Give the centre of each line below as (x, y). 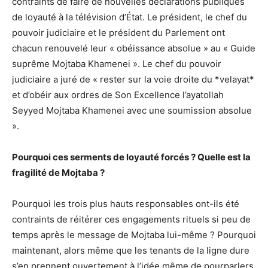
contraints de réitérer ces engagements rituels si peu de (131, 219)
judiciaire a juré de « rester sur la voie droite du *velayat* (133, 79)
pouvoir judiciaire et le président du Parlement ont (118, 32)
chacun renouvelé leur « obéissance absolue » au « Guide (134, 48)
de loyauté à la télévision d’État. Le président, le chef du (130, 17)
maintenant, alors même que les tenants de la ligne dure (131, 250)
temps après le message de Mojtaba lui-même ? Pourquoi (134, 234)
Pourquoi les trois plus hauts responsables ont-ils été (126, 203)
